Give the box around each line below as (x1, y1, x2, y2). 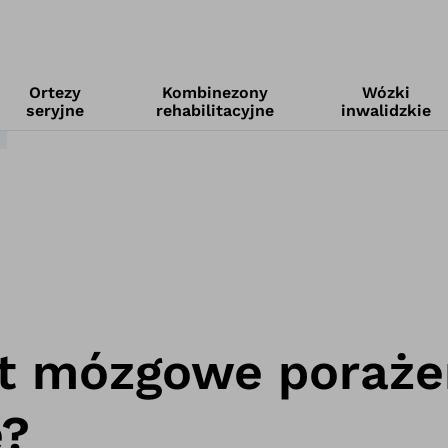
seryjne (26, 101, 85, 120)
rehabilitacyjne (156, 101, 275, 120)
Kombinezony (162, 83, 269, 102)
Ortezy (29, 83, 82, 102)
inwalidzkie (340, 101, 431, 120)
